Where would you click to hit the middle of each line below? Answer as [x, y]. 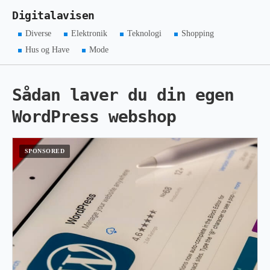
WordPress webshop [94, 117]
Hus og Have [48, 50]
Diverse [39, 33]
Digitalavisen [53, 16]
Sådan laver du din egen [123, 95]
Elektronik [89, 33]
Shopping [197, 33]
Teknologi [144, 33]
